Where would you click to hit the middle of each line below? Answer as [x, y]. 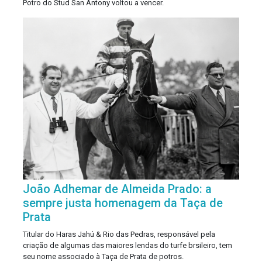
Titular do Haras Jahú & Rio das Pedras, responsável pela [119, 235]
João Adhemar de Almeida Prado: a [117, 189]
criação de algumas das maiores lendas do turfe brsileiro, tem [127, 246]
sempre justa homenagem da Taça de [123, 203]
